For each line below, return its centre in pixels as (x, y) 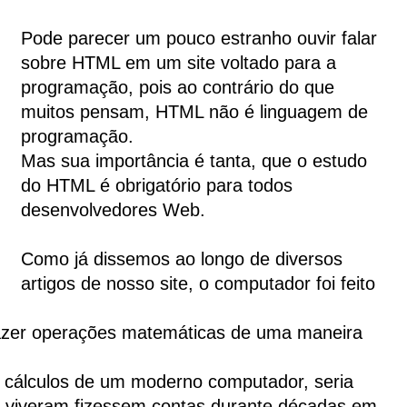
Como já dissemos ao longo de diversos (182, 259)
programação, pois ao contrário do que (178, 88)
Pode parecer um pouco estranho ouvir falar (199, 39)
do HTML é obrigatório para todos (157, 186)
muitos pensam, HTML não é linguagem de (194, 112)
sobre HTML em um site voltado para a (179, 63)
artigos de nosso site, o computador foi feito (198, 284)
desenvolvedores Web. (113, 210)
